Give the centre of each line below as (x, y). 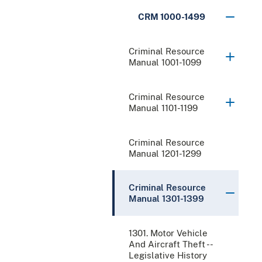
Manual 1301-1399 (166, 199)
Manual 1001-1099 (165, 63)
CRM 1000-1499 (172, 17)
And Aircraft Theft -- (170, 244)
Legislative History (168, 256)
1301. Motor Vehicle (168, 233)
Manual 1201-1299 (165, 154)
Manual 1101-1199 (163, 108)
